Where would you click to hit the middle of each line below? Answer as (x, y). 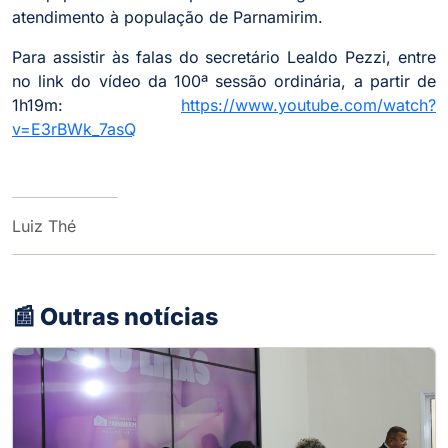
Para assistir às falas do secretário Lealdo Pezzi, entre (224, 57)
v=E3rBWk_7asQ (74, 129)
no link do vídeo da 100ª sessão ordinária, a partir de (224, 81)
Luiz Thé (44, 226)
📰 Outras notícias (115, 316)
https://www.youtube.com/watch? (308, 105)
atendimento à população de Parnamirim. (167, 17)
